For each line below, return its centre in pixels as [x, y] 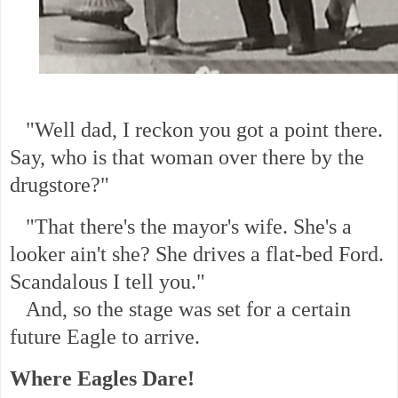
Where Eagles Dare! [102, 378]
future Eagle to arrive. [105, 337]
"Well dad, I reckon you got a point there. [196, 130]
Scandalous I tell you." [115, 282]
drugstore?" [60, 185]
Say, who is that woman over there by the [187, 158]
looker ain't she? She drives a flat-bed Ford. [197, 255]
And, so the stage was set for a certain [180, 310]
